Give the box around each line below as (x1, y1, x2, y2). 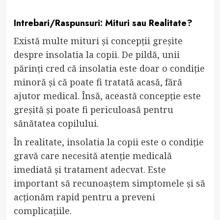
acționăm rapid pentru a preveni (13, 191, 155, 203)
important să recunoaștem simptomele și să (13, 177, 205, 190)
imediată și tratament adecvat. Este (13, 164, 166, 176)
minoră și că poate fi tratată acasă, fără (13, 76, 182, 88)
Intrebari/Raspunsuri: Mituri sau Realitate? (13, 17, 192, 30)
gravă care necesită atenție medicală (13, 150, 172, 162)
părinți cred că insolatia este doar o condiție (13, 62, 205, 75)
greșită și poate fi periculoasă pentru (13, 104, 173, 116)
